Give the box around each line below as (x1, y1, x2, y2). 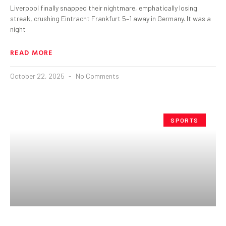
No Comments (74, 71, 119, 80)
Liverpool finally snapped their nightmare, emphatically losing (10, 3, 197, 12)
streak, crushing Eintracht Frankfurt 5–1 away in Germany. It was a (10, 14, 211, 23)
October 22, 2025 (10, 71, 66, 80)
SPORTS (171, 116, 199, 124)
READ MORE (10, 46, 53, 58)
